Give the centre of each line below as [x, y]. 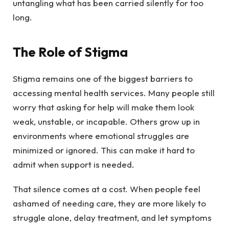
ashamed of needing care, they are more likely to [109, 203]
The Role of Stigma [70, 52]
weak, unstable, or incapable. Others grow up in [106, 121]
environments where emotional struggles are [101, 135]
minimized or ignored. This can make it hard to [104, 150]
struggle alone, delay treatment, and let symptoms [112, 218]
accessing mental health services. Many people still [114, 93]
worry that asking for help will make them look [104, 107]
